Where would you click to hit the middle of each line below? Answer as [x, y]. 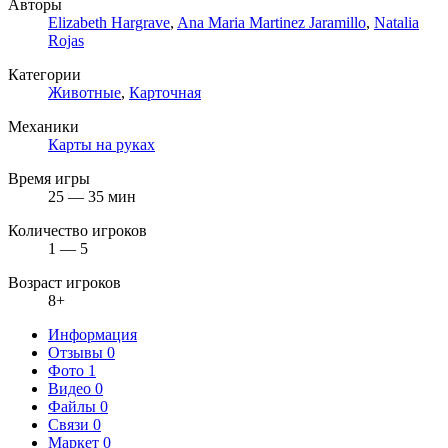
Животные [84, 92]
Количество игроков [77, 230]
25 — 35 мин [92, 196]
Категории [44, 74]
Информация [92, 334]
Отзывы [77, 352]
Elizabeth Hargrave [109, 22]
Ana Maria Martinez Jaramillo [271, 22]
